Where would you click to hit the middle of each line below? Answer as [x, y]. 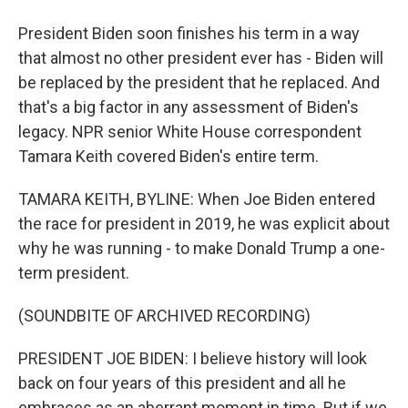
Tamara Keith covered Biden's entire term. [168, 156]
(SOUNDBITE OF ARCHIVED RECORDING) [164, 316]
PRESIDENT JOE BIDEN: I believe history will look [193, 358]
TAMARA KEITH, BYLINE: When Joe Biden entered [197, 199]
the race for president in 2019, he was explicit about [204, 224]
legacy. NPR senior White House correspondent [190, 132]
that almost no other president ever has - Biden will [201, 58]
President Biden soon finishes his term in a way [189, 33]
